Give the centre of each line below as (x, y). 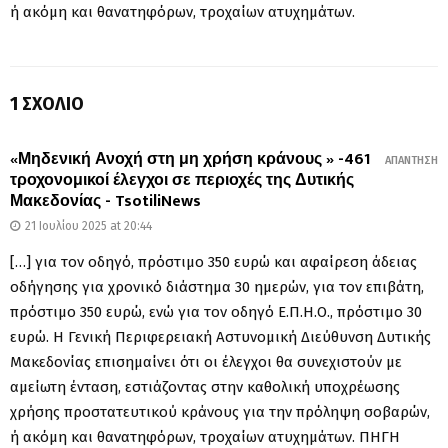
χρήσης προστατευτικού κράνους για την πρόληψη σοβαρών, (220, 411)
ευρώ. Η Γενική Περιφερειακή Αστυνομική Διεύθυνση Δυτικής (220, 336)
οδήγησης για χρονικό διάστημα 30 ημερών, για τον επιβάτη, (217, 286)
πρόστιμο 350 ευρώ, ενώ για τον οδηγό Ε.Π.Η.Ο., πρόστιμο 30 (216, 311)
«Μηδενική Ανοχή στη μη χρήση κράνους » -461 (190, 159)
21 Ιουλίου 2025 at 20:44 (88, 225)
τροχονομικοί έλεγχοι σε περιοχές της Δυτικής (182, 180)
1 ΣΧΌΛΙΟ (47, 103)
